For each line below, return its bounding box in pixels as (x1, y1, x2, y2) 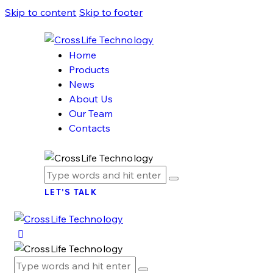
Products (69, 63, 110, 76)
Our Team (69, 107, 113, 119)
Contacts (69, 122, 110, 134)
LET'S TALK (44, 187, 97, 197)
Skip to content (5, 6, 77, 18)
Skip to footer (79, 6, 143, 18)
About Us (69, 93, 113, 105)
